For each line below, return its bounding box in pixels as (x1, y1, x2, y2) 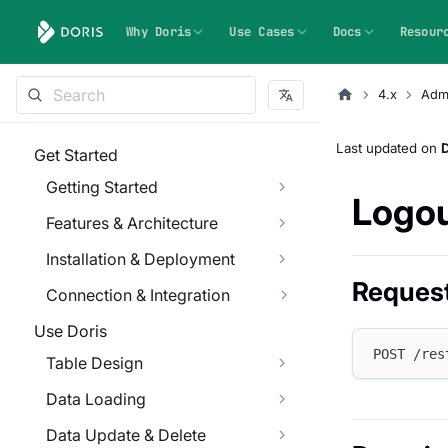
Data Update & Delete (46, 425, 206, 445)
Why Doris (126, 23, 192, 40)
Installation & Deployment (46, 249, 235, 269)
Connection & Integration (46, 285, 230, 305)
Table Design (46, 353, 143, 373)
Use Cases (229, 23, 295, 40)
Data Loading (46, 389, 146, 409)
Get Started (34, 145, 118, 165)
